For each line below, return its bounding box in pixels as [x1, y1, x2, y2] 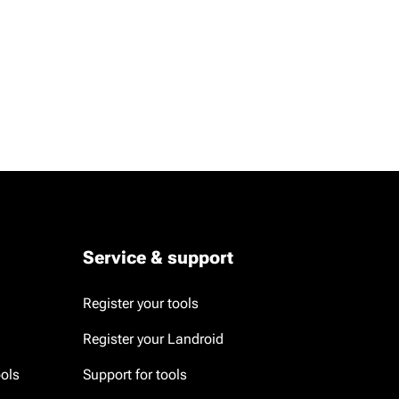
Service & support [82, 247, 233, 268]
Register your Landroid [82, 330, 224, 347]
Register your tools [82, 295, 199, 312]
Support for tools [82, 366, 187, 383]
